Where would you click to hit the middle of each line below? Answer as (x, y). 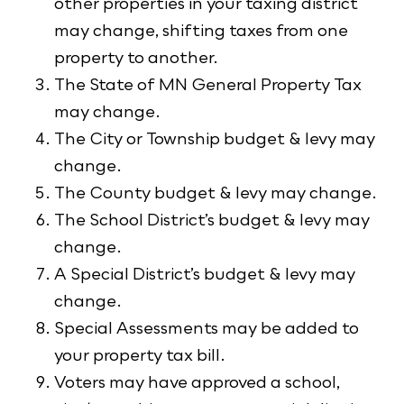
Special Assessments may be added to (207, 328)
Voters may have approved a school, (197, 382)
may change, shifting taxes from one (201, 30)
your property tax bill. (140, 355)
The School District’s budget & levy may (212, 220)
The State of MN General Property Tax (208, 84)
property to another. (136, 57)
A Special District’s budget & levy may (205, 274)
